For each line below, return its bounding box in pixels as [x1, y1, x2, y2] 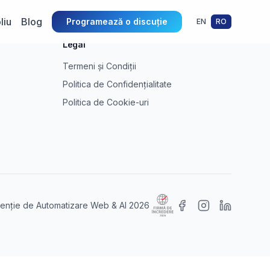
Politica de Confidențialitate [63, 79, 172, 89]
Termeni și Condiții [63, 61, 136, 71]
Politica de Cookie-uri [63, 97, 149, 107]
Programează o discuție [66, 16, 168, 27]
